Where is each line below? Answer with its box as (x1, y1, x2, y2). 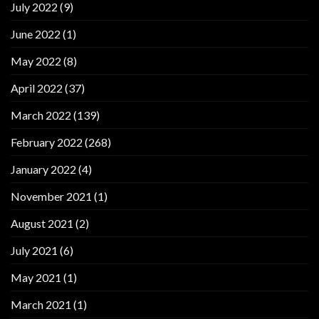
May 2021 (11, 270, 61, 284)
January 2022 (11, 162, 76, 176)
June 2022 (11, 26, 61, 41)
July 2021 (11, 243, 58, 257)
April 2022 (11, 80, 63, 95)
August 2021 (11, 216, 73, 230)
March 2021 (11, 297, 71, 311)
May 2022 (11, 53, 61, 68)
